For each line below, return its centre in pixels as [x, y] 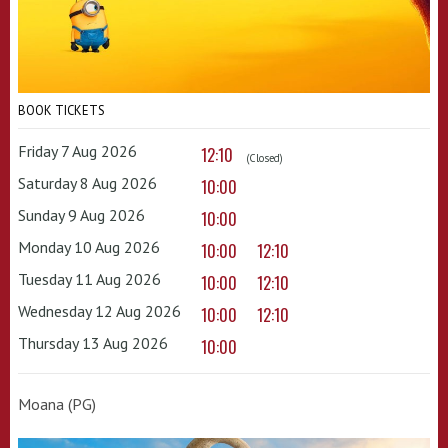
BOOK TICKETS [61, 111]
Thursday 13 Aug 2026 [93, 343]
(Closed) [263, 158]
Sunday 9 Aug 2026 [81, 215]
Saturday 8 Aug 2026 [87, 183]
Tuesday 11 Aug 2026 [89, 279]
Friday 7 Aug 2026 [77, 151]
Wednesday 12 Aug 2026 [99, 311]
